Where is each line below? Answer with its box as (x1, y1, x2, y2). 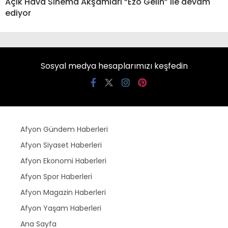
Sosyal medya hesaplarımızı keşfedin (40, 60, 188, 72)
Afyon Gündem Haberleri (20, 124, 108, 134)
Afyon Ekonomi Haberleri (20, 155, 106, 166)
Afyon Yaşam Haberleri (20, 203, 101, 213)
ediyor (5, 7, 31, 19)
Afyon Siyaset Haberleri (20, 139, 102, 150)
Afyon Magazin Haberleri (20, 187, 106, 197)
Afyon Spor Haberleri (20, 171, 92, 182)
